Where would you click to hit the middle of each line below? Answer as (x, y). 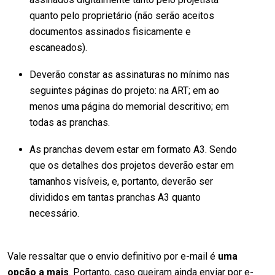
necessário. (54, 213)
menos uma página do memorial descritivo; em (129, 106)
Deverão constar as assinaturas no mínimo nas (130, 74)
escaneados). (58, 47)
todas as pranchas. (71, 122)
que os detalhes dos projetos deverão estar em (132, 165)
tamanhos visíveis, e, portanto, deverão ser (121, 181)
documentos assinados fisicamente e (110, 31)
